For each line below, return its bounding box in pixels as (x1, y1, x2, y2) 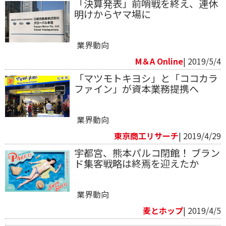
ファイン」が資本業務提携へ (74, 81, 199, 96)
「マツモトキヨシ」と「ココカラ (74, 71, 218, 85)
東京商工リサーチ (114, 129, 179, 142)
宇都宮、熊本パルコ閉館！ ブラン (74, 145, 220, 160)
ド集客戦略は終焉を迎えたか (74, 156, 199, 171)
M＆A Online (135, 54, 183, 67)
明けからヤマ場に (74, 7, 151, 21)
